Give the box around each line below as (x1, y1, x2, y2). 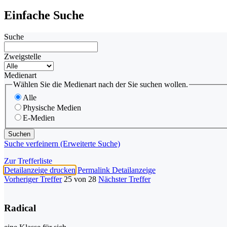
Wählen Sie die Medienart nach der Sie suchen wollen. (13, 80, 188, 89)
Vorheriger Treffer (4, 174, 62, 183)
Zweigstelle (4, 52, 41, 61)
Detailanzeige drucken (4, 165, 75, 174)
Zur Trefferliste (4, 156, 52, 165)
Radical (4, 202, 36, 213)
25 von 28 (64, 174, 96, 183)
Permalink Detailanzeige (78, 165, 156, 174)
